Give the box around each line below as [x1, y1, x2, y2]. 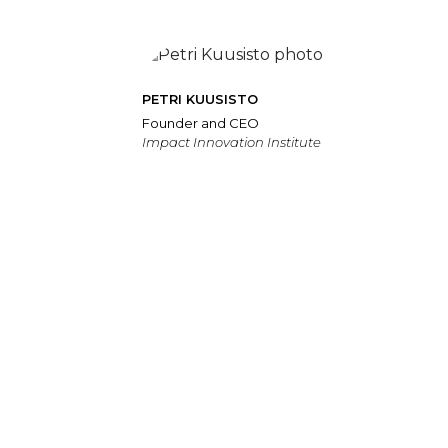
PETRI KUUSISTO [142, 92, 258, 108]
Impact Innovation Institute [142, 134, 321, 151]
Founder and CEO [142, 115, 259, 132]
